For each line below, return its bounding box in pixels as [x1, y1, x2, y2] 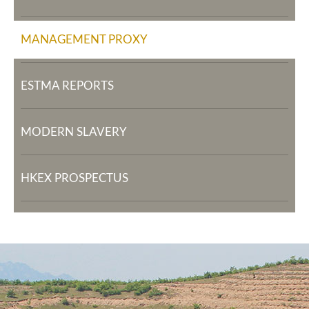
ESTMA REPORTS [21, 80, 114, 92]
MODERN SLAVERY [21, 126, 127, 138]
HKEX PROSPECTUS [21, 172, 128, 184]
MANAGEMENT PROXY [21, 34, 148, 46]
